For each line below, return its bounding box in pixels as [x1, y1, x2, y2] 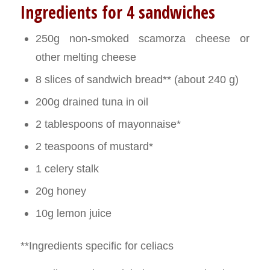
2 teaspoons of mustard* [35, 139, 153, 152]
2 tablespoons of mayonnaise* [35, 117, 181, 130]
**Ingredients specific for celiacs [20, 239, 174, 252]
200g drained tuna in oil [35, 95, 148, 108]
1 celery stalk [35, 162, 99, 175]
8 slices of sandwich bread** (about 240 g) [35, 72, 239, 86]
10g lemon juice [35, 206, 111, 219]
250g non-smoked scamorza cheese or [35, 31, 250, 45]
